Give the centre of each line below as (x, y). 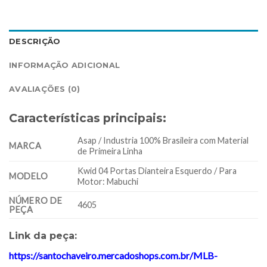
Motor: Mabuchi (108, 181)
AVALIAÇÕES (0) (45, 89)
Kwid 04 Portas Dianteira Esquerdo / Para (157, 170)
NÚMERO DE (36, 200)
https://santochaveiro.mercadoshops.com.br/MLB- (113, 255)
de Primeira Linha (110, 151)
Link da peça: (43, 235)
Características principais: (88, 118)
